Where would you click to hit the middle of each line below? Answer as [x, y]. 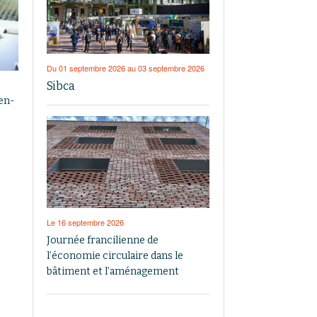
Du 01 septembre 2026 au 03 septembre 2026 [126, 68]
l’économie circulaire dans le [115, 255]
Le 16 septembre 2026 [85, 222]
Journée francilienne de [103, 240]
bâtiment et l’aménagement [113, 271]
